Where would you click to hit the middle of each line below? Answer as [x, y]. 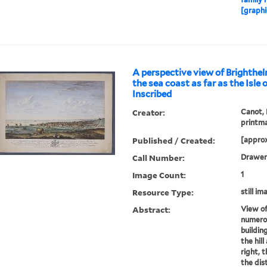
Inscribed [152, 94]
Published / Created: [174, 141]
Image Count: [159, 175]
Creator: [149, 113]
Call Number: [159, 158]
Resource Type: [163, 193]
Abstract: [152, 210]
